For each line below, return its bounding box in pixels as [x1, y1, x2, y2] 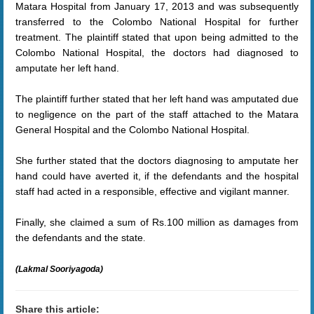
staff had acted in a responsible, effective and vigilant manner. [15, 186, 289, 197]
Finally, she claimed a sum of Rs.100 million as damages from [15, 217, 299, 228]
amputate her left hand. [15, 62, 119, 74]
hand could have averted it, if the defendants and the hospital [15, 170, 299, 182]
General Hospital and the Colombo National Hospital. [15, 124, 250, 135]
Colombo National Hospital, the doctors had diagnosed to [15, 47, 299, 58]
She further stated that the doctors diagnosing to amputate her [15, 155, 299, 166]
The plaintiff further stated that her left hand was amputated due [15, 93, 299, 104]
